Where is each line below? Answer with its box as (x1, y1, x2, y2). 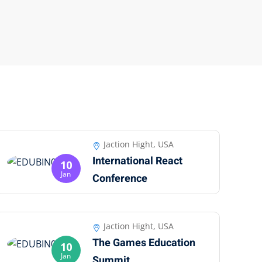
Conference (92, 170, 147, 187)
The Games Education (92, 235, 195, 251)
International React (92, 153, 182, 169)
